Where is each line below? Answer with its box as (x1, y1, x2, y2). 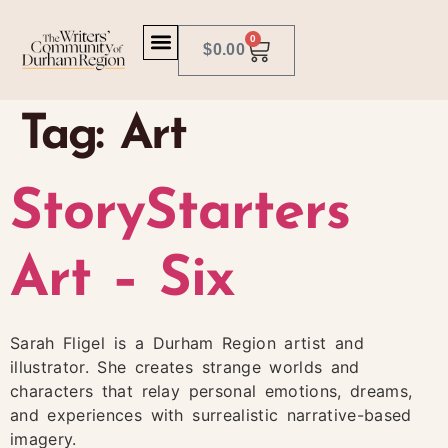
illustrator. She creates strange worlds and (10, 357, 360, 377)
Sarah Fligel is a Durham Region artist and (10, 333, 364, 353)
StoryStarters (10, 186, 350, 242)
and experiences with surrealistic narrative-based (10, 405, 412, 425)
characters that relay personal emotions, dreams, (10, 381, 413, 401)
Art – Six (10, 253, 235, 309)
